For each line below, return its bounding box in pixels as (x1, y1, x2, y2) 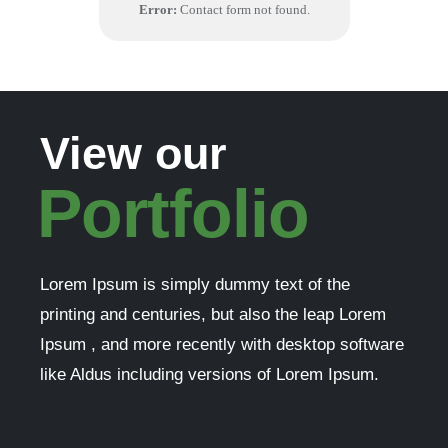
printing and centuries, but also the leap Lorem (40, 305, 386, 324)
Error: (138, 2, 177, 17)
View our (40, 128, 227, 179)
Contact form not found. (176, 2, 310, 17)
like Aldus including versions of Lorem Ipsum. (40, 365, 379, 384)
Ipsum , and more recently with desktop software (40, 335, 404, 354)
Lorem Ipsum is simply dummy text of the (40, 275, 350, 294)
